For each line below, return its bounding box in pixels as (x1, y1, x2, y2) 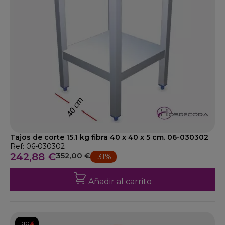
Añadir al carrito (88, 177, 152, 186)
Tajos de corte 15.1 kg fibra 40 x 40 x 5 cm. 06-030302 (10, 133, 208, 142)
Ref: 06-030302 (10, 142, 65, 151)
